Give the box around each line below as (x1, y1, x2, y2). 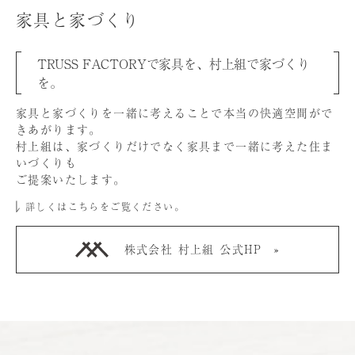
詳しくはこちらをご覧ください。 (25, 199, 185, 214)
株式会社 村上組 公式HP (124, 241, 262, 258)
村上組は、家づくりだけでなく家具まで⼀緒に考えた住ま (16, 137, 334, 154)
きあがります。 (16, 120, 101, 137)
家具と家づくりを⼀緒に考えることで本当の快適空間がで (16, 104, 334, 120)
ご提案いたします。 (16, 170, 126, 187)
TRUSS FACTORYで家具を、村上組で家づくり (36, 53, 310, 73)
